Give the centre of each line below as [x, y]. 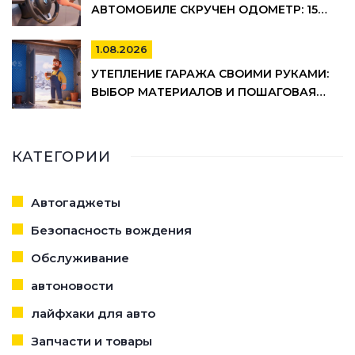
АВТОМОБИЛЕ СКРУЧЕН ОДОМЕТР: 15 [204, 10]
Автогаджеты [76, 203]
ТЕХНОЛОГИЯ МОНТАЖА [166, 111]
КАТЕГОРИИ [61, 157]
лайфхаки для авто [93, 314]
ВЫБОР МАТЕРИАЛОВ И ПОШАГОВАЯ [204, 92]
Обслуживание [80, 258]
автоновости [72, 286]
